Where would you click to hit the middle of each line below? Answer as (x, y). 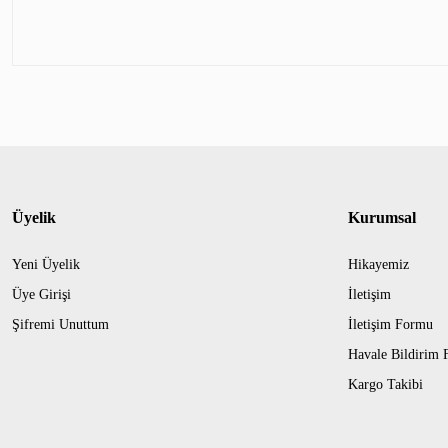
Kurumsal (382, 217)
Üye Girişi (41, 294)
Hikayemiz (378, 264)
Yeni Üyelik (46, 264)
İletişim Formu (390, 324)
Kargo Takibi (385, 384)
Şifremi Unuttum (60, 324)
